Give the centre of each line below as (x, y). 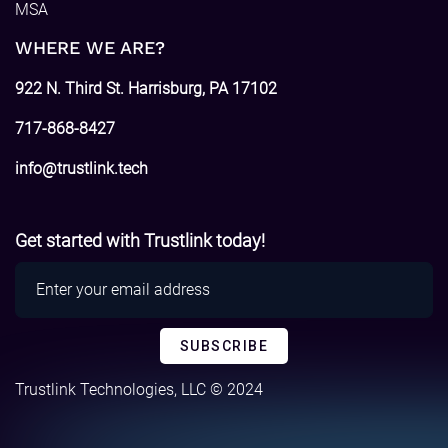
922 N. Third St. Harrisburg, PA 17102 (146, 88)
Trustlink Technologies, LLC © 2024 (139, 389)
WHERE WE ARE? (90, 47)
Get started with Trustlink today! (140, 240)
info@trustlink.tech (81, 168)
